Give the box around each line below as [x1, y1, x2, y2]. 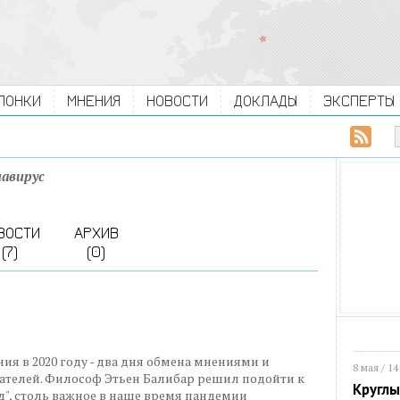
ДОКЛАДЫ [234, 91, 297, 110]
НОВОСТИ [146, 91, 208, 110]
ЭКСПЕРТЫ [323, 91, 395, 110]
